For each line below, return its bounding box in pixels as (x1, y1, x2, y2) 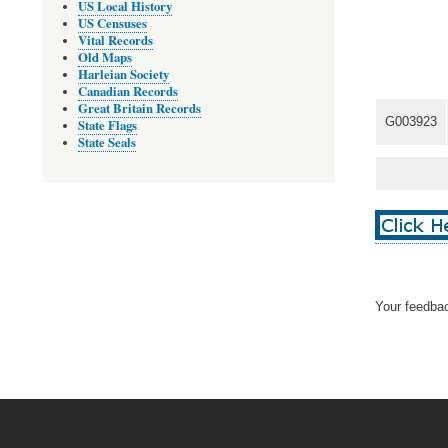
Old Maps (78, 48, 132, 67)
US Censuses (78, 14, 147, 33)
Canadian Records (78, 82, 178, 101)
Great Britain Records (78, 99, 201, 118)
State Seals (78, 133, 136, 152)
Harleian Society (78, 65, 169, 84)
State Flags (78, 116, 137, 135)
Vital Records (78, 31, 153, 50)
